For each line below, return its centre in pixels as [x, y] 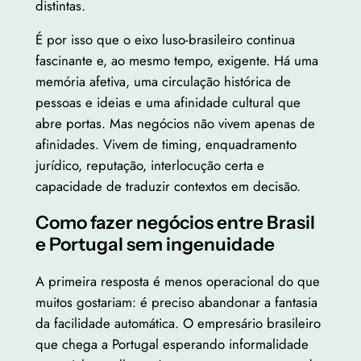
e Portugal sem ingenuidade [155, 245]
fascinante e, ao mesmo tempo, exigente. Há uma [176, 61]
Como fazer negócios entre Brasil [175, 223]
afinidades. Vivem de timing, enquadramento [166, 145]
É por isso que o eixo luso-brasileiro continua [165, 40]
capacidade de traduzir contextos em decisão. [168, 187]
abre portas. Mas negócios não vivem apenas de [175, 124]
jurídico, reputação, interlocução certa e [149, 166]
